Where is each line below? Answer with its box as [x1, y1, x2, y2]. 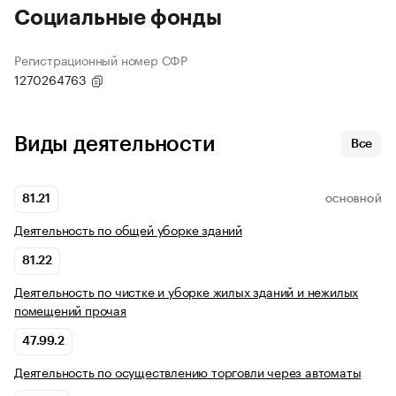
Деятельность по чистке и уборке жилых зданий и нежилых [14, 281, 359, 301]
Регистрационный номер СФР [14, 49, 187, 70]
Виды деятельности [14, 133, 216, 156]
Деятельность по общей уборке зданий [14, 219, 242, 240]
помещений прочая [14, 300, 126, 320]
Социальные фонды [14, 7, 222, 29]
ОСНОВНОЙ [324, 194, 382, 204]
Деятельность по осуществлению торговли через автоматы [14, 362, 362, 382]
